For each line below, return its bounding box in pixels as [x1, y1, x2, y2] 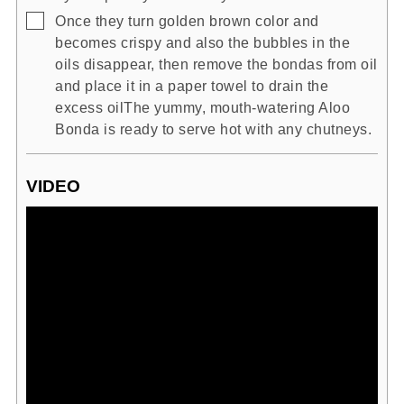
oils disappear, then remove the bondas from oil [55, 55, 378, 72]
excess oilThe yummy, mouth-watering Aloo [55, 98, 350, 115]
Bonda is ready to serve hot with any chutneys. [55, 120, 372, 137]
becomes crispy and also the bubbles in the [55, 33, 350, 50]
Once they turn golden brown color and [55, 12, 319, 29]
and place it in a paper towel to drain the [55, 77, 328, 94]
